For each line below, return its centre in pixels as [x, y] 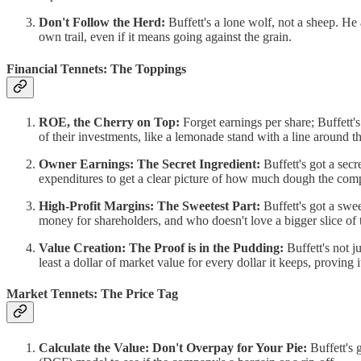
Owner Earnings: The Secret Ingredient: [149, 164]
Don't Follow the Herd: [102, 23]
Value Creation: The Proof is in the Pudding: [161, 248]
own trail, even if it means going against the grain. [165, 37]
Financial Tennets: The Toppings [96, 68]
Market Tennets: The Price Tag [92, 294]
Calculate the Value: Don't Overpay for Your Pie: [173, 347]
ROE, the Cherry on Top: [109, 122]
